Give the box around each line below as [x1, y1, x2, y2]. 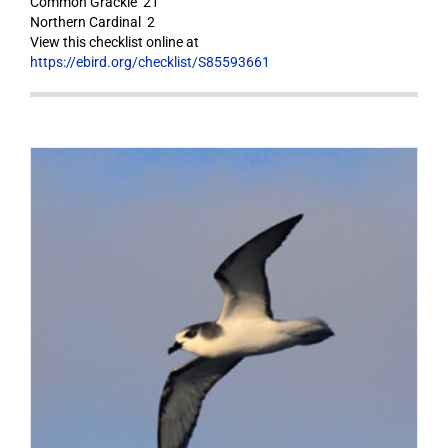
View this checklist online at [29, 34, 199, 50]
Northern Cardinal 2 [29, 14, 155, 30]
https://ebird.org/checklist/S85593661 [29, 54, 270, 70]
